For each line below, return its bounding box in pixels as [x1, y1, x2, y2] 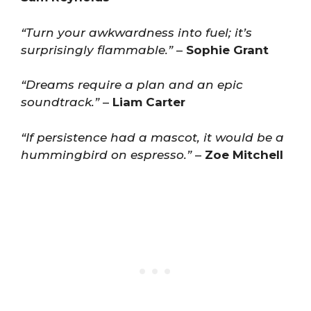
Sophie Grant [186, 42, 269, 57]
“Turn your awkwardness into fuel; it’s [21, 25, 252, 40]
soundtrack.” [21, 95, 99, 109]
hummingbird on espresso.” [21, 147, 192, 162]
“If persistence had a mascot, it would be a [21, 130, 284, 144]
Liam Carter [112, 95, 185, 109]
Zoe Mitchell [205, 147, 283, 162]
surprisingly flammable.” [21, 42, 173, 57]
